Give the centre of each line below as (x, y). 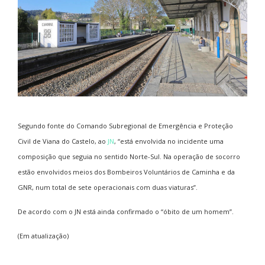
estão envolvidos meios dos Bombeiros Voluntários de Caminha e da (126, 172)
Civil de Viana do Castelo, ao (63, 141)
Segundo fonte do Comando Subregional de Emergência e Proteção (125, 125)
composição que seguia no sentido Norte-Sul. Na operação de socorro (129, 156)
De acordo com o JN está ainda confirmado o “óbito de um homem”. (126, 211)
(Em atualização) (43, 235)
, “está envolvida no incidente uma (169, 141)
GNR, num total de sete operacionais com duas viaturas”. (108, 187)
